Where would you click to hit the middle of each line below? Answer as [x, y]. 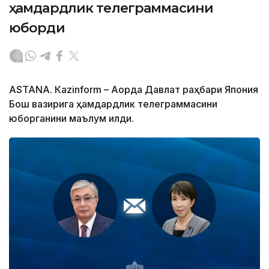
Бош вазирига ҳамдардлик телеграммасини [113, 104]
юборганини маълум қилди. [71, 118]
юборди [37, 28]
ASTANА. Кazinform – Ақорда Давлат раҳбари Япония [134, 89]
